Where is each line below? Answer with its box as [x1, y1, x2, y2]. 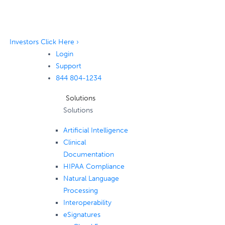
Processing [63, 186, 98, 195]
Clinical [63, 138, 86, 147]
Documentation [63, 150, 114, 159]
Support [55, 62, 81, 70]
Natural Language [63, 174, 119, 183]
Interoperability [63, 198, 111, 207]
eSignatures [63, 210, 100, 219]
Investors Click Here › [10, 38, 79, 46]
